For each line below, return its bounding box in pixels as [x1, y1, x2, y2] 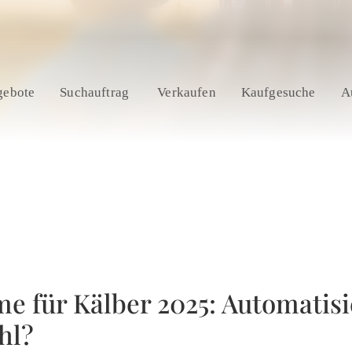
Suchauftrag [60, 85, 133, 100]
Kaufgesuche [240, 85, 316, 100]
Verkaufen [157, 85, 216, 100]
